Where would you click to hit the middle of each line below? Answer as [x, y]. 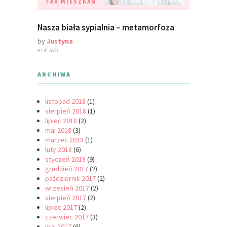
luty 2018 [59, 150]
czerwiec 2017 [67, 217]
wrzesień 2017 [67, 188]
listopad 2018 [65, 102]
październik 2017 [70, 179]
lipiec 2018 [61, 121]
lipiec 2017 [61, 207]
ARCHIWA [54, 74]
